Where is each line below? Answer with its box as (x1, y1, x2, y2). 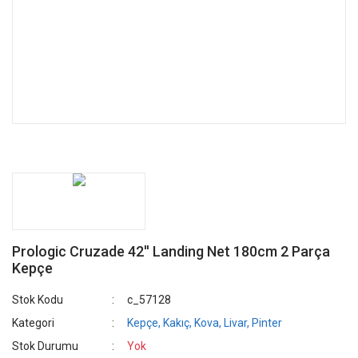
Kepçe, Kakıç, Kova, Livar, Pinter (127, 316, 283, 329)
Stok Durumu (12, 340, 78, 352)
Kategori (12, 316, 54, 329)
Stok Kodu (12, 293, 63, 306)
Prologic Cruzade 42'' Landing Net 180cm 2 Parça (12, 243, 330, 260)
